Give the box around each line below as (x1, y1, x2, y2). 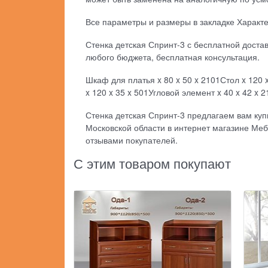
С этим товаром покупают (74, 154, 232, 173)
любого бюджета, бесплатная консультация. (86, 51, 260, 63)
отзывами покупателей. (86, 134, 178, 147)
